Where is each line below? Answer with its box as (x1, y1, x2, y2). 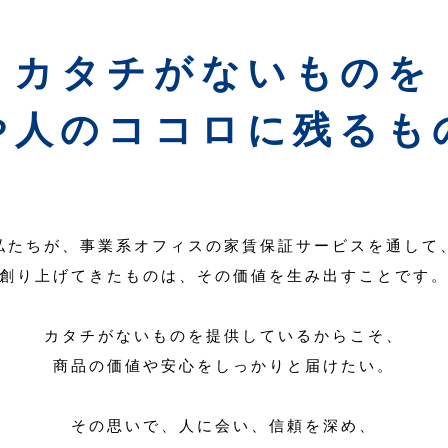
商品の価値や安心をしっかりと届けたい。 (53, 357, 395, 374)
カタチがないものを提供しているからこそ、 (44, 327, 404, 344)
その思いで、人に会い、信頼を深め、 (71, 417, 377, 434)
